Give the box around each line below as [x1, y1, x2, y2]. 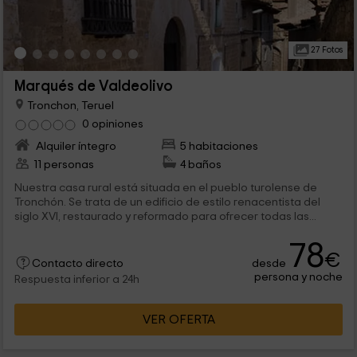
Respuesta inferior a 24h [14, 273, 139, 285]
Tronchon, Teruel [24, 99, 114, 112]
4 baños [180, 158, 222, 171]
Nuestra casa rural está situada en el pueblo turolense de [14, 181, 317, 194]
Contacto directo [31, 257, 124, 269]
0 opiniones [81, 117, 143, 130]
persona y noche [254, 270, 343, 283]
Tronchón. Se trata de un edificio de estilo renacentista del [14, 195, 320, 208]
